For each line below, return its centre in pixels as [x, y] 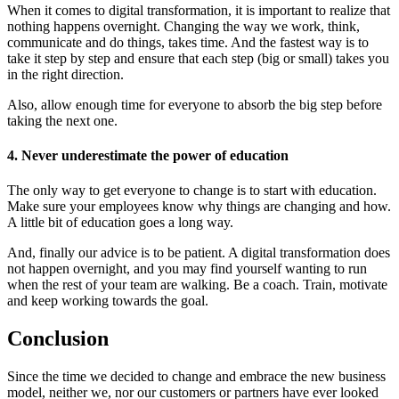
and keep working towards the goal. [108, 301]
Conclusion [58, 339]
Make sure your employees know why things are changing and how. [199, 207]
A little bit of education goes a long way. [120, 223]
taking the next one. [62, 120]
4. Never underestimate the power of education [148, 156]
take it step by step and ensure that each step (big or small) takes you [198, 58]
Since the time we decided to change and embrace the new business [196, 377]
